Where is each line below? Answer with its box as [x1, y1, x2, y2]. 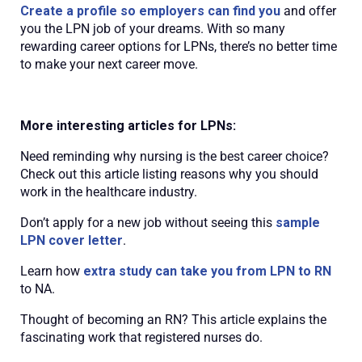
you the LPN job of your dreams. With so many [20, 20, 285, 36]
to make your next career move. [20, 56, 198, 72]
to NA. [20, 280, 55, 297]
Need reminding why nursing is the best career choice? [20, 148, 329, 164]
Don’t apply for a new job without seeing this [20, 214, 276, 230]
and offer [280, 2, 336, 19]
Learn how [20, 263, 83, 279]
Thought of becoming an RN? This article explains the [20, 311, 326, 327]
